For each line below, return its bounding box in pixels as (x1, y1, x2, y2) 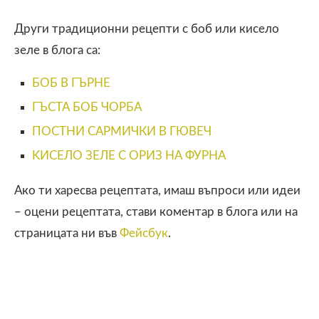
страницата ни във (14, 226, 120, 239)
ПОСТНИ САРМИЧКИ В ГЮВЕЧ (32, 125, 211, 137)
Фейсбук (120, 226, 168, 239)
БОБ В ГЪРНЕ (32, 76, 110, 89)
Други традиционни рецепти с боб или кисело (14, 22, 279, 35)
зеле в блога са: (14, 43, 100, 56)
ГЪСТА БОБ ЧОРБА (32, 100, 142, 113)
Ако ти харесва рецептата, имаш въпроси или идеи (14, 184, 300, 197)
